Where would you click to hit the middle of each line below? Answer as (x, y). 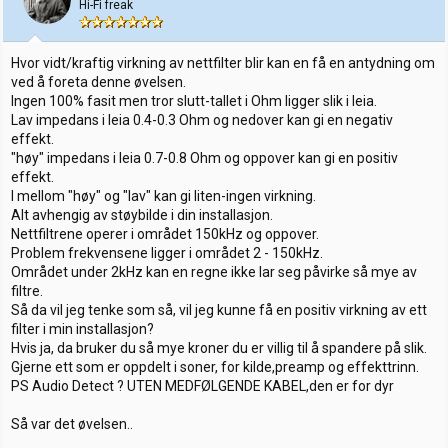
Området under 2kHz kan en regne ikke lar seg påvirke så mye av (214, 271)
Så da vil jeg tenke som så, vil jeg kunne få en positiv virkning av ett (219, 309)
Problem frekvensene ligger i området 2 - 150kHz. (167, 252)
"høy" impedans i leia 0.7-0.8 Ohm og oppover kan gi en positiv (204, 157)
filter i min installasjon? (82, 328)
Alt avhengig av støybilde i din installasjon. (142, 214)
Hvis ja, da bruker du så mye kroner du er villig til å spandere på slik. (219, 347)
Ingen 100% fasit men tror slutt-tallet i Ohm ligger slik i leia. (194, 100)
